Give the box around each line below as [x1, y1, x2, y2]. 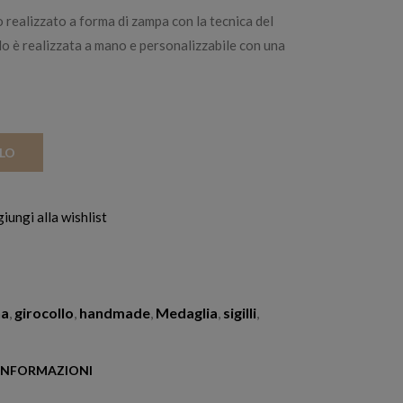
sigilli [223, 304, 257, 322]
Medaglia [156, 304, 219, 322]
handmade [79, 304, 151, 322]
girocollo [14, 304, 75, 322]
